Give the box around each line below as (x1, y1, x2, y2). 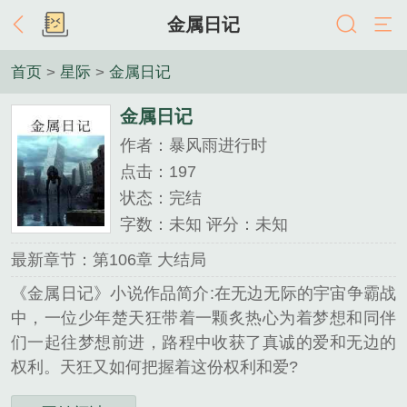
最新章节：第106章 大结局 (11, 250, 206, 269)
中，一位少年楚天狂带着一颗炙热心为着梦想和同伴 (11, 309, 396, 328)
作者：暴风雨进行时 (120, 136, 267, 155)
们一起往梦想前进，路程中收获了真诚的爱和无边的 (11, 333, 396, 352)
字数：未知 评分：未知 (120, 214, 288, 233)
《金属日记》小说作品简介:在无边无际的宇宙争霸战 (11, 284, 396, 303)
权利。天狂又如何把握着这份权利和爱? (11, 358, 298, 377)
